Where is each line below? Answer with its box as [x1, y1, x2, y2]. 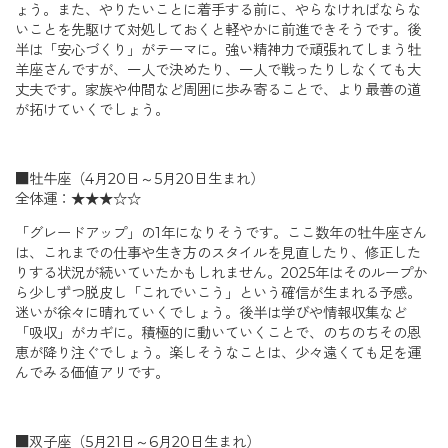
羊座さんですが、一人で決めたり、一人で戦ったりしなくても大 [15, 60, 421, 79]
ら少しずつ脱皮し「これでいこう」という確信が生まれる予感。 [15, 284, 421, 303]
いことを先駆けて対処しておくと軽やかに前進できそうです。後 [15, 20, 421, 39]
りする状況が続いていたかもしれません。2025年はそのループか [15, 264, 427, 283]
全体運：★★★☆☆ [15, 189, 141, 208]
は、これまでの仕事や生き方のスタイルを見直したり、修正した [15, 244, 421, 263]
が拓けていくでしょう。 [15, 100, 169, 119]
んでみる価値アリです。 [15, 364, 169, 383]
